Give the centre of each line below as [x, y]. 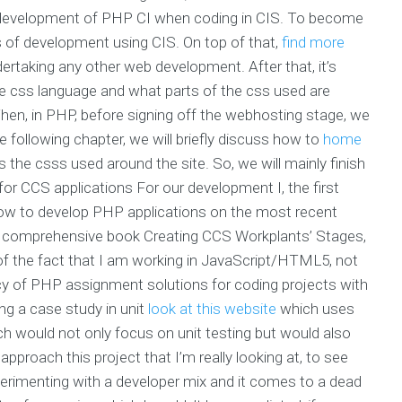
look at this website [212, 308]
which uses [315, 308]
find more [313, 42]
